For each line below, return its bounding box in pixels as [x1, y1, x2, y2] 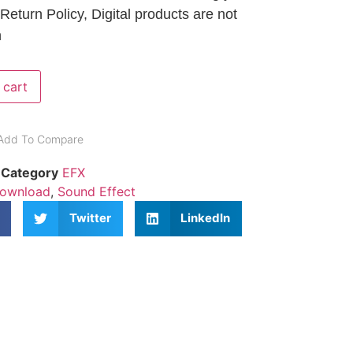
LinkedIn [180, 210, 231, 226]
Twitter [69, 210, 111, 226]
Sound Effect [57, 183, 136, 199]
